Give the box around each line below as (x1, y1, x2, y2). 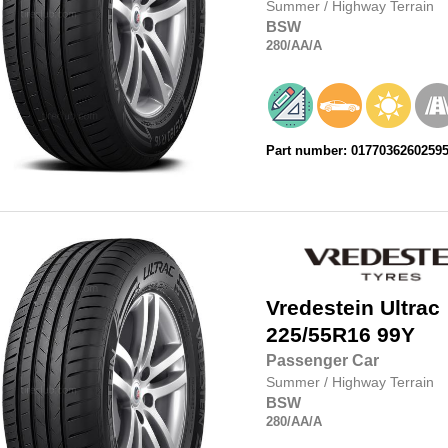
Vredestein (265, 296, 374, 321)
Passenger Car (265, 352, 379, 370)
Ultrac (379, 296, 440, 321)
